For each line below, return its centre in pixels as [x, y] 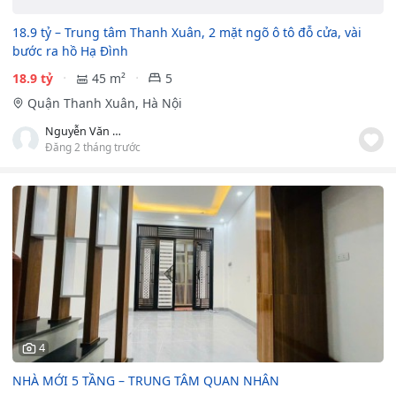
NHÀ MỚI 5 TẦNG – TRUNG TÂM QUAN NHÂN [146, 380]
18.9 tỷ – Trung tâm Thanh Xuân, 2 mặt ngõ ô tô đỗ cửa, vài [187, 32]
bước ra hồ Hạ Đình [70, 50]
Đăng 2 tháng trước [93, 146]
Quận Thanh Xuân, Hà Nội [104, 103]
